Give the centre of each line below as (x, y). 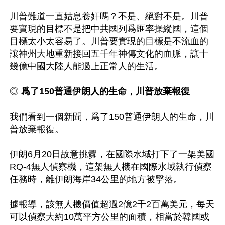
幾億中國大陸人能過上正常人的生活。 (86, 66)
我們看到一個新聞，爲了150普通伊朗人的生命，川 (112, 116)
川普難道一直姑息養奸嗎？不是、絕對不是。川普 (109, 16)
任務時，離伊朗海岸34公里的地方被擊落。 (96, 179)
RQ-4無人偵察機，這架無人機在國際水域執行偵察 (111, 166)
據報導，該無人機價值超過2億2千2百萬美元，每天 (112, 204)
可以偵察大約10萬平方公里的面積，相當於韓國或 (109, 217)
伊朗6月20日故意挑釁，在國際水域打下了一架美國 (112, 154)
